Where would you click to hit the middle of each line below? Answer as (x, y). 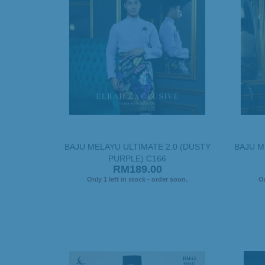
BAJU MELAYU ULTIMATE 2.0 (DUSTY (137, 146)
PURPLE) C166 (137, 158)
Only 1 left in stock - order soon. (137, 179)
